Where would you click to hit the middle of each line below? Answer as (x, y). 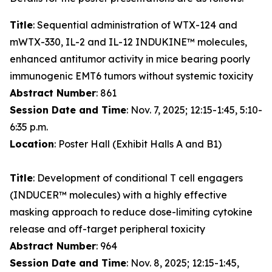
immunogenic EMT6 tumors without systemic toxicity (131, 76)
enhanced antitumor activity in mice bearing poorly (130, 59)
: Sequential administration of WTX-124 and (135, 25)
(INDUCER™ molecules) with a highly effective (118, 195)
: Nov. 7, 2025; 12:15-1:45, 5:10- (194, 110)
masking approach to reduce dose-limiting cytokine (131, 212)
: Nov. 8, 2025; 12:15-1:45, (183, 263)
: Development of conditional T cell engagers (138, 178)
